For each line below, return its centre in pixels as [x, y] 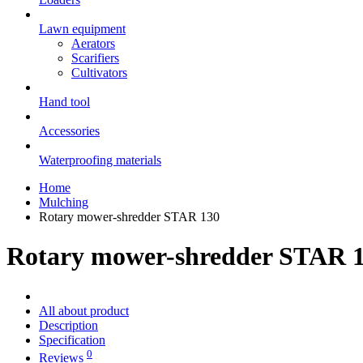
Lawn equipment [82, 29]
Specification [72, 340]
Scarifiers [95, 58]
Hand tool [64, 102]
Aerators [93, 43]
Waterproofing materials [100, 160]
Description [68, 325]
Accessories [69, 131]
